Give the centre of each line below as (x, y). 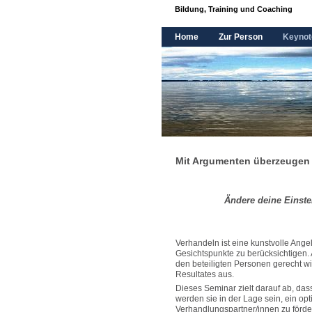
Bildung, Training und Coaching (234, 9)
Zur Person (241, 37)
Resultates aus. (205, 274)
